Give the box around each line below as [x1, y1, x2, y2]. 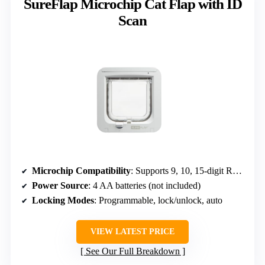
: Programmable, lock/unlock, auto [94, 195, 222, 205]
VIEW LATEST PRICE [91, 227, 174, 236]
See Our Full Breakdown [85, 245, 180, 256]
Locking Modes [32, 195, 94, 205]
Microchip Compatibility [32, 165, 131, 176]
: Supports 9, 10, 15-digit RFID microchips [131, 165, 232, 176]
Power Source [32, 180, 88, 190]
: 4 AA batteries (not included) [88, 180, 201, 190]
